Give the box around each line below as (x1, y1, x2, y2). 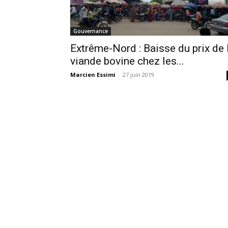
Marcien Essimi (70, 71, 116, 78)
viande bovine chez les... (70, 55, 184, 67)
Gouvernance (73, 27, 108, 35)
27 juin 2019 (123, 71, 154, 78)
